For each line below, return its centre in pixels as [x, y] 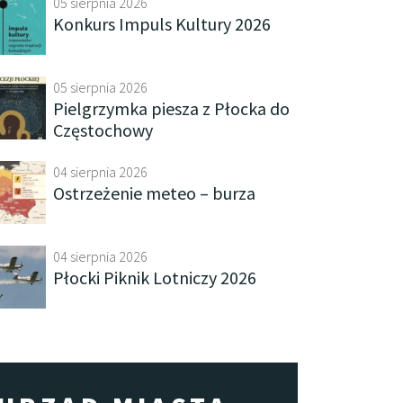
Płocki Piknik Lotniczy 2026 [155, 278]
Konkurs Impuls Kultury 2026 [162, 24]
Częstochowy [103, 130]
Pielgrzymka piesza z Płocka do [171, 108]
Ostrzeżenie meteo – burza [154, 193]
